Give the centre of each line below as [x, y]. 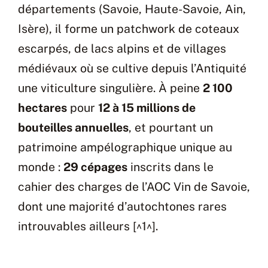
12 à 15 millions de [147, 107]
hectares [42, 107]
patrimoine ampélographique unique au [125, 147]
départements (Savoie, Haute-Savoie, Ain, [132, 9]
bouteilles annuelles [73, 127]
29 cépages [95, 167]
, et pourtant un [171, 127]
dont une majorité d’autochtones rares [122, 206]
